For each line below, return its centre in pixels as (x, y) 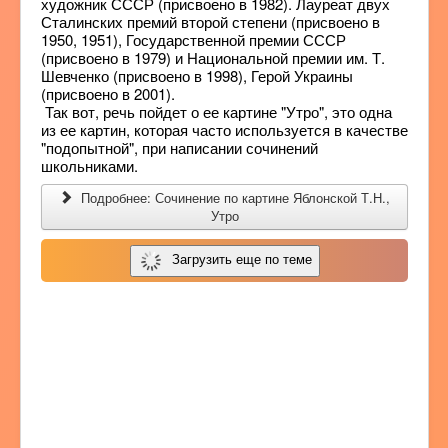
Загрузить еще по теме (237, 259)
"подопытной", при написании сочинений (179, 147)
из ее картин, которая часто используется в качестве (224, 129)
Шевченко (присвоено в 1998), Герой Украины (197, 75)
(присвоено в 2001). (108, 93)
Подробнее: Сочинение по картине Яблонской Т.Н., (233, 197)
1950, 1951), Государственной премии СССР (193, 39)
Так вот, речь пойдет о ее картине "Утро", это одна (216, 111)
